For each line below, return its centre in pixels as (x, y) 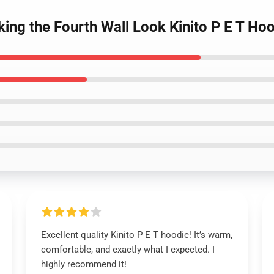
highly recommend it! (83, 264)
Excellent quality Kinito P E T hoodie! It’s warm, (136, 235)
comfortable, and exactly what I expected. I (128, 250)
